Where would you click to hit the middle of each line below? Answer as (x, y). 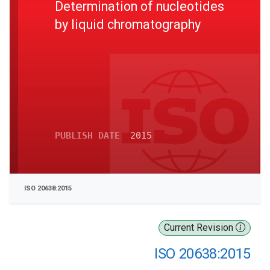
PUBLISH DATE (87, 136)
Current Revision (200, 228)
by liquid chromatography (128, 24)
